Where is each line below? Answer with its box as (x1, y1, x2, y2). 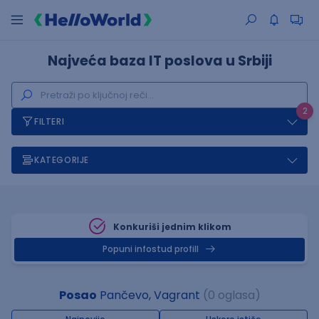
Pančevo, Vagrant (96, 287, 200, 303)
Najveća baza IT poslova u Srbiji (47, 51, 272, 70)
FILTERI (34, 115, 65, 127)
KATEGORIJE (34, 154, 89, 166)
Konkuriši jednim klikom (113, 221, 231, 233)
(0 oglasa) (202, 287, 261, 303)
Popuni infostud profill (103, 244, 199, 255)
